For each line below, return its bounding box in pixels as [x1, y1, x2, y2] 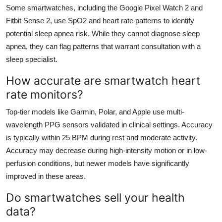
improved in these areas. [6, 171, 86, 180]
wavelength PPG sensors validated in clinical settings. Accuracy [6, 120, 213, 129]
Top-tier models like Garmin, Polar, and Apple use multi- [6, 107, 184, 116]
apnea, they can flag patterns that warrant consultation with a [6, 42, 201, 51]
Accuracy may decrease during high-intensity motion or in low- [6, 146, 207, 155]
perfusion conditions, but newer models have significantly [6, 159, 189, 167]
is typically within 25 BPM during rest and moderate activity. [6, 133, 197, 142]
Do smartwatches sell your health [6, 190, 185, 205]
